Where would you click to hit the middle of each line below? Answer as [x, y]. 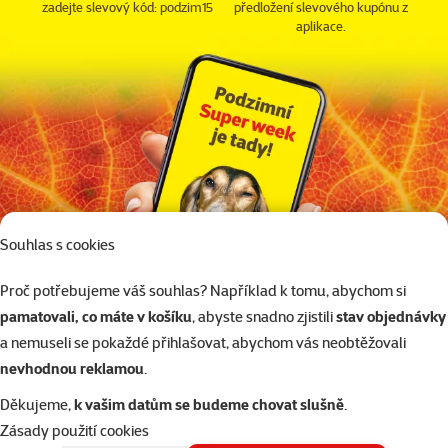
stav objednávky [391, 317]
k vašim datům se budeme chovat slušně [209, 405]
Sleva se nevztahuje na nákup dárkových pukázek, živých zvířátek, [224, 420]
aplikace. [321, 26]
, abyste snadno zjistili [264, 317]
